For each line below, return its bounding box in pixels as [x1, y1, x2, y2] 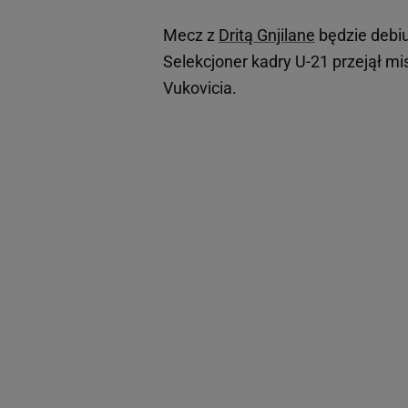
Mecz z [163, 25, 219, 46]
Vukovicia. [163, 78, 237, 98]
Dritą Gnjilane [219, 25, 315, 46]
